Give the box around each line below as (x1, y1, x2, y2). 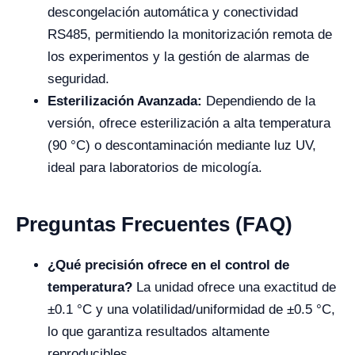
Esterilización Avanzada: (48, 94, 202, 109)
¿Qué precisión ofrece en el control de (48, 258, 289, 273)
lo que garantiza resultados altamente (48, 324, 269, 339)
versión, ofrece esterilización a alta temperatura (48, 116, 330, 131)
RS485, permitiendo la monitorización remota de (48, 27, 332, 42)
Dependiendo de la (202, 94, 315, 109)
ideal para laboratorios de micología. (48, 160, 262, 175)
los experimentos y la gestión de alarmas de (48, 49, 309, 64)
